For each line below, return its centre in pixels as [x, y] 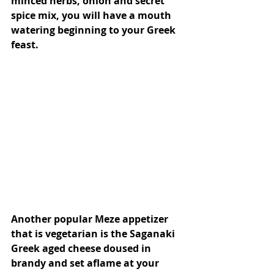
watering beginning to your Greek [94, 30]
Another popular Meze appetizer [91, 219]
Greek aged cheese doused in [82, 248]
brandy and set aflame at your [86, 263]
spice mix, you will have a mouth [92, 15]
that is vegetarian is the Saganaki [94, 234]
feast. [25, 45]
